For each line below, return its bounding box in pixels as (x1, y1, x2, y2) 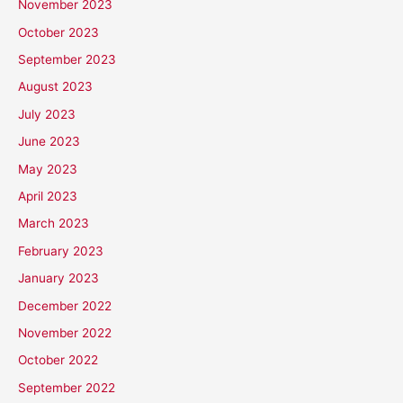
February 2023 (18, 243, 103, 258)
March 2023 (18, 216, 89, 231)
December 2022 (18, 298, 112, 313)
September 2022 (18, 380, 115, 395)
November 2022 (18, 326, 112, 341)
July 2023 (18, 106, 76, 121)
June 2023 (18, 134, 80, 149)
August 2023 (18, 79, 93, 94)
